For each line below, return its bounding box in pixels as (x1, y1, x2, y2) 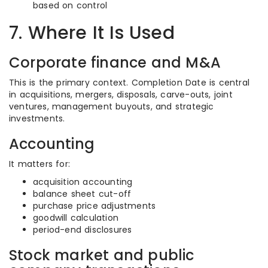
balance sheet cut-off (33, 188, 132, 200)
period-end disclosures (33, 224, 132, 236)
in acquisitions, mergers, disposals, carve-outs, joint (9, 89, 233, 100)
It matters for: (9, 158, 70, 170)
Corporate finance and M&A (9, 53, 221, 72)
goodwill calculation (33, 212, 118, 224)
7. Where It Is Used (9, 20, 175, 45)
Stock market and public (9, 245, 194, 265)
